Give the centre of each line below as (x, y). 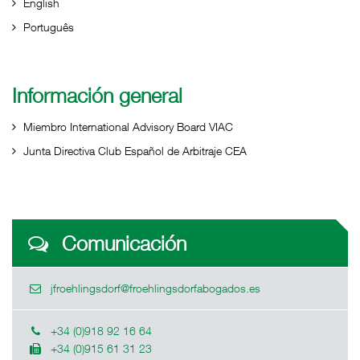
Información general (97, 95)
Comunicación (121, 243)
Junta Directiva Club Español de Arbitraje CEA (135, 151)
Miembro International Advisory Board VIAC (128, 127)
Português (49, 27)
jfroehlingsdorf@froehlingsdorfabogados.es (155, 288)
